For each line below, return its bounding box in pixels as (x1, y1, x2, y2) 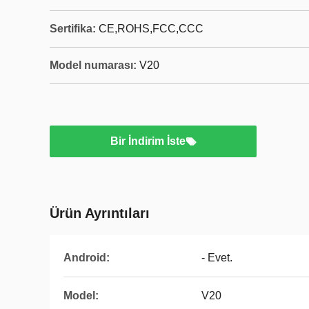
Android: (63, 252, 110, 263)
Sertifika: (50, 23, 96, 34)
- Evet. (201, 252, 232, 263)
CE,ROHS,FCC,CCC (99, 23, 203, 34)
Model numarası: (50, 59, 137, 71)
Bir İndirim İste (110, 135, 186, 147)
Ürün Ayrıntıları (50, 206, 150, 221)
